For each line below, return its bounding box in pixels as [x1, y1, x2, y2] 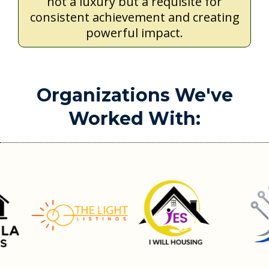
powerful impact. [86, 25, 183, 41]
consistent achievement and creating [29, 9, 240, 26]
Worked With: [68, 107, 201, 130]
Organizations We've [36, 84, 233, 107]
